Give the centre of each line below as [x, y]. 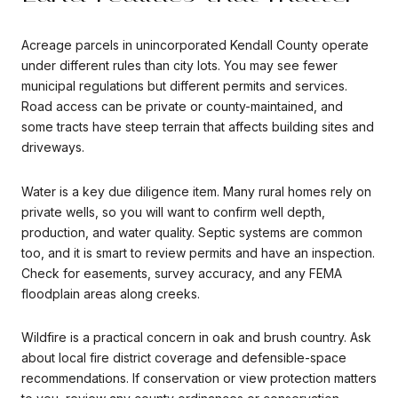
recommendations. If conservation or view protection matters [199, 378]
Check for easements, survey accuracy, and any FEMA [182, 273]
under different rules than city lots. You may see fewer [179, 65]
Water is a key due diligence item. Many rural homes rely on [196, 191]
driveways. [53, 147]
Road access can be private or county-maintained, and [182, 106]
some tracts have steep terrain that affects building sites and [198, 126]
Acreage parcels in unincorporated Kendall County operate [195, 44]
